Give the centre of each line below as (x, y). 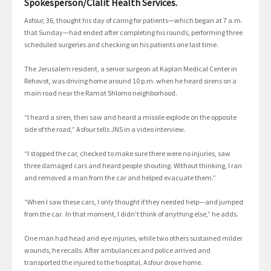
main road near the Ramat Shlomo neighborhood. (101, 93)
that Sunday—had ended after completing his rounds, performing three (133, 33)
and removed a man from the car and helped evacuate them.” (120, 178)
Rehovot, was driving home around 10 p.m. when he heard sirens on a (130, 81)
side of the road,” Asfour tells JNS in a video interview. (105, 129)
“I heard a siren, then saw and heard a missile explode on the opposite (130, 117)
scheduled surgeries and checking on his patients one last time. (121, 45)
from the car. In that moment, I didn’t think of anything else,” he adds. (131, 214)
